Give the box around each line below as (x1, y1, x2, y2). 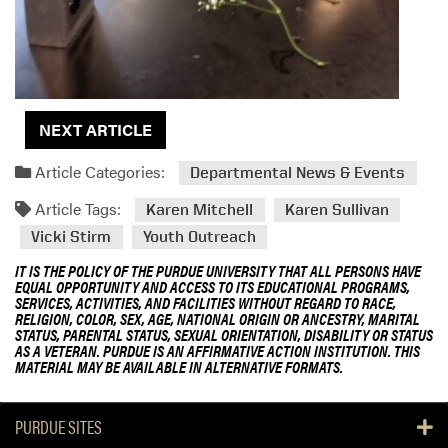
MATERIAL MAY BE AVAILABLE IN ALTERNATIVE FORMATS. (15, 354, 343, 378)
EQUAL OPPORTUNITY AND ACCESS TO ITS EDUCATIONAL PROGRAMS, (15, 274, 410, 298)
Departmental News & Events (190, 163, 406, 183)
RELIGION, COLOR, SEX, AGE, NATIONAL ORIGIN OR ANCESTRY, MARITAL (15, 306, 420, 330)
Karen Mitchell (146, 200, 254, 220)
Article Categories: (31, 160, 165, 184)
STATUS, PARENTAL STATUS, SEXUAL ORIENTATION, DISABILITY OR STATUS (15, 322, 433, 346)
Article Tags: (31, 197, 121, 221)
